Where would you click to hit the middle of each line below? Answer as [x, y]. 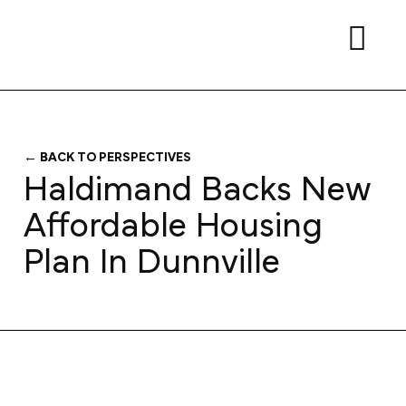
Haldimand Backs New [197, 184]
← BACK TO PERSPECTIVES [107, 155]
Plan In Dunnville [151, 257]
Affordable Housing [173, 221]
